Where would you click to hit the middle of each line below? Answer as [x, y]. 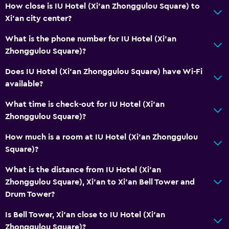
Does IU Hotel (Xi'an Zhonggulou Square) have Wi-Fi [104, 71]
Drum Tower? [30, 194]
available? [24, 84]
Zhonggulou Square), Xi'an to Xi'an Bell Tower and [100, 182]
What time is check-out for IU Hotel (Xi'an [85, 104]
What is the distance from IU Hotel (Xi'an [83, 169]
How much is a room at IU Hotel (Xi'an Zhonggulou [101, 137]
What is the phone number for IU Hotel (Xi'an [91, 39]
